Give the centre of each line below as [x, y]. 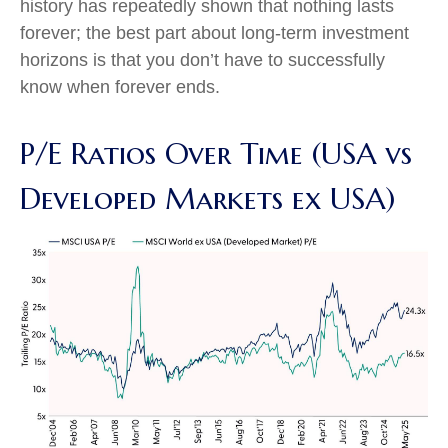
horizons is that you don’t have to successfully [202, 60]
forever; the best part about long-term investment [214, 33]
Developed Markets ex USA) [207, 198]
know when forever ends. [120, 87]
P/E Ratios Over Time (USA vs [216, 153]
